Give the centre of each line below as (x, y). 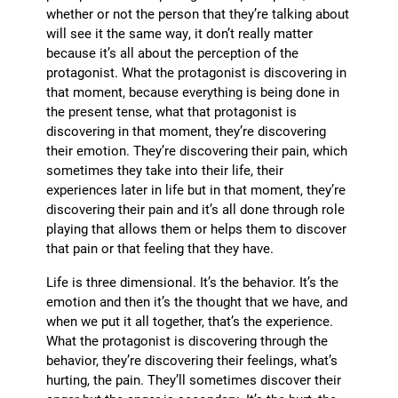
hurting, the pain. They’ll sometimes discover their (194, 380)
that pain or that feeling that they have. (160, 248)
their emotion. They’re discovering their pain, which (197, 151)
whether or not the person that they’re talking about (198, 14)
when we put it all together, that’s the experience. (190, 321)
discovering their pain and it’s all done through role (196, 209)
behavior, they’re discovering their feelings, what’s (192, 360)
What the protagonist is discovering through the (187, 341)
